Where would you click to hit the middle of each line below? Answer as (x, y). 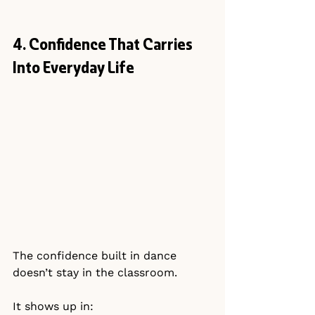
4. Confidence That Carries (104, 45)
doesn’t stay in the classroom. (95, 272)
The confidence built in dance (96, 255)
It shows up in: (53, 306)
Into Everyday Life (73, 69)
